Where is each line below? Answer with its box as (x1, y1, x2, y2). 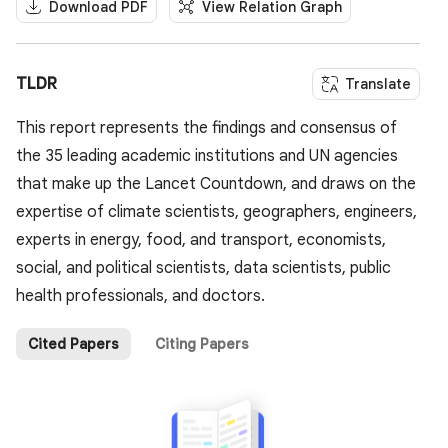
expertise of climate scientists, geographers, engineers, (16, 202, 417, 223)
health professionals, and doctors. (16, 286, 265, 307)
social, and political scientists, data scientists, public (16, 258, 391, 279)
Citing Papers (155, 335, 249, 354)
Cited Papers (28, 335, 119, 354)
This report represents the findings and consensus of (16, 118, 397, 139)
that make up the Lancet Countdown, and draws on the (16, 174, 416, 195)
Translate (345, 75, 411, 94)
